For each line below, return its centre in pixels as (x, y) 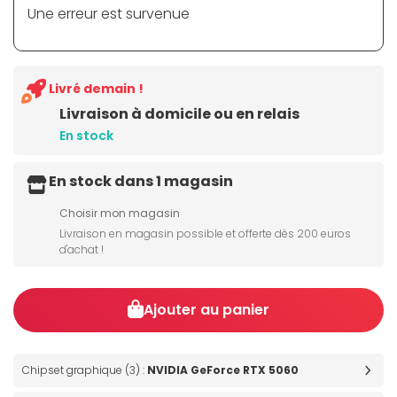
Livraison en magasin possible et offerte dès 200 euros (205, 234)
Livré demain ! (96, 89)
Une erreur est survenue (109, 14)
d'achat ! (82, 250)
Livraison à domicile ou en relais (179, 114)
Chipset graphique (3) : (85, 370)
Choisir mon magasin (120, 214)
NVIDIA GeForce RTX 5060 (223, 370)
